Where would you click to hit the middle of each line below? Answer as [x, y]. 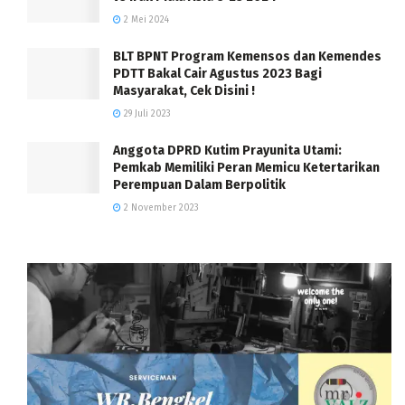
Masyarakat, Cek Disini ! [184, 90]
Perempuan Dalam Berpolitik [199, 184]
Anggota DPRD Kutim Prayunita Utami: [227, 150]
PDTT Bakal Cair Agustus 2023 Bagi [217, 73]
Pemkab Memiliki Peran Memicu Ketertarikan [246, 167]
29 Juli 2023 [146, 113]
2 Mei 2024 [145, 19]
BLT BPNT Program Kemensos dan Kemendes [247, 56]
